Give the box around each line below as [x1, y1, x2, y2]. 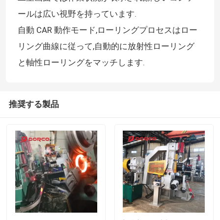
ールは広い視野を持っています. [17, 9, 137, 19]
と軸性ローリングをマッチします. [17, 57, 145, 68]
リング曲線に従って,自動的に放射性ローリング [17, 41, 194, 52]
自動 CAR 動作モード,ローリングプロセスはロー [17, 25, 197, 35]
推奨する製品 [8, 99, 59, 109]
